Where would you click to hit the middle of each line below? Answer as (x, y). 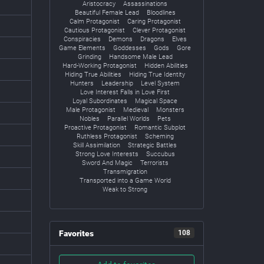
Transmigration (125, 172)
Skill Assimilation (97, 146)
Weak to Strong (125, 190)
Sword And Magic (107, 163)
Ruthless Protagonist (107, 137)
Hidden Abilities (166, 66)
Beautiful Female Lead (107, 13)
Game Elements (82, 48)
